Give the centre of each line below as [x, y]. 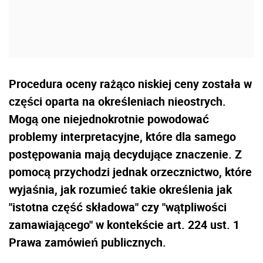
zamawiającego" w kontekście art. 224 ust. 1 [124, 225]
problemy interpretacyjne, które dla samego [122, 137]
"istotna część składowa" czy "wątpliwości [118, 207]
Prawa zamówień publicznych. [87, 242]
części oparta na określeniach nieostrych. [117, 102]
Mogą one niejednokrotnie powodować [109, 119]
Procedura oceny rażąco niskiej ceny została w [130, 84]
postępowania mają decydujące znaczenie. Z [125, 154]
